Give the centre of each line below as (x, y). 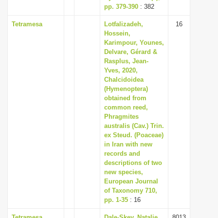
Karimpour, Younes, (134, 43)
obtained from (125, 98)
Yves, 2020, (121, 70)
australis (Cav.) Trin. (134, 126)
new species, (124, 172)
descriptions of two (133, 163)
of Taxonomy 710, (131, 191)
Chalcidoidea (124, 80)
